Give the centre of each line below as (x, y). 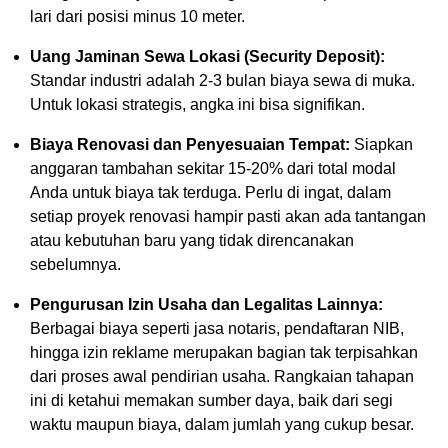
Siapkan (381, 144)
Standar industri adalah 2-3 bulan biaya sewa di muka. (222, 80)
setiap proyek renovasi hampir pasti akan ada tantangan (228, 216)
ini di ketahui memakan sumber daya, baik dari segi (211, 400)
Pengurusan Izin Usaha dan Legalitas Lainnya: (206, 304)
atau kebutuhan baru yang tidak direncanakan (192, 240)
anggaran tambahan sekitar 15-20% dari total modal (213, 168)
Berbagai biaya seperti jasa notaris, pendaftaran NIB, (217, 328)
